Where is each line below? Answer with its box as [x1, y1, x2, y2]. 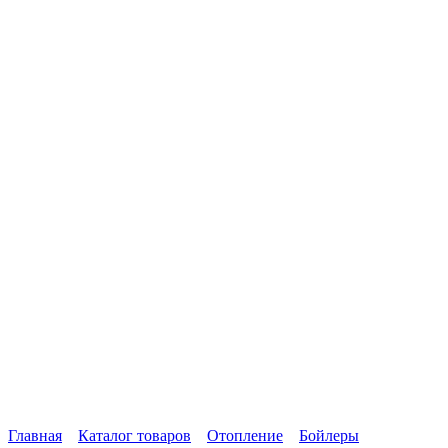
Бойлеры [299, 427, 359, 445]
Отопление [207, 427, 283, 445]
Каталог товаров [78, 427, 191, 445]
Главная [8, 427, 62, 445]
